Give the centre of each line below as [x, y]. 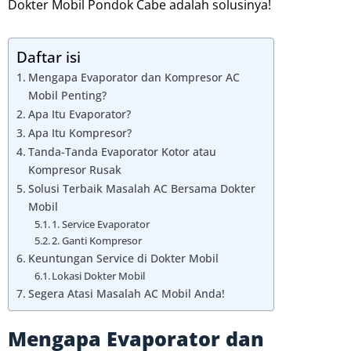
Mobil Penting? [67, 96]
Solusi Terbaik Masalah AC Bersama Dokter [141, 189]
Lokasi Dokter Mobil [99, 276]
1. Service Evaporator [101, 224]
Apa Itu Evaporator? [79, 114]
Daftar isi [49, 57]
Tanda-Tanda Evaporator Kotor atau [122, 152]
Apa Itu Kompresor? [80, 133]
